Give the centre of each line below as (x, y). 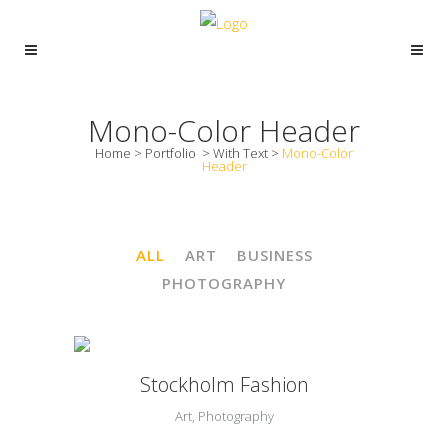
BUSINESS (274, 254)
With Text (240, 153)
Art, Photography (224, 416)
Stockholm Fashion (224, 385)
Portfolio (170, 153)
